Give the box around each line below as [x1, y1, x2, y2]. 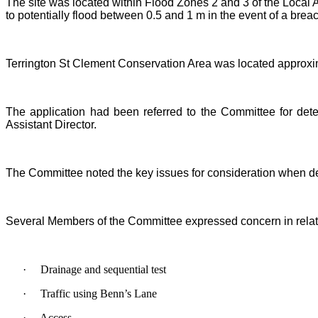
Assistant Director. [6, 118, 97, 131]
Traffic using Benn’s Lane [40, 287, 157, 300]
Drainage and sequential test [40, 263, 166, 275]
